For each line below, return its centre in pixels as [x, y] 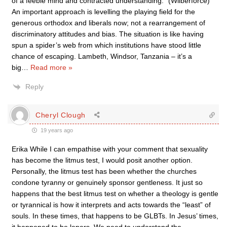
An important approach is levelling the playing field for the [103, 12]
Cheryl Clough [61, 115]
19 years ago [56, 130]
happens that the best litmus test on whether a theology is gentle [115, 194]
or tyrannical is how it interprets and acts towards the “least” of [111, 205]
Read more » [51, 67]
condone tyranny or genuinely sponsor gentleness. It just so [107, 182]
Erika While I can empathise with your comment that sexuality [110, 149]
